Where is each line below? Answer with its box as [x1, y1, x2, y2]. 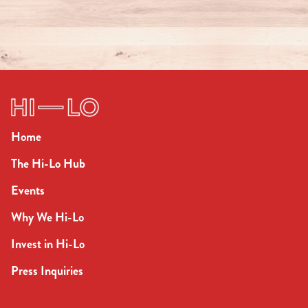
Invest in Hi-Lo [11, 235, 85, 254]
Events [11, 181, 45, 200]
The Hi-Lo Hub [11, 155, 85, 173]
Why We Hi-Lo [11, 208, 84, 227]
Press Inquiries [11, 262, 83, 280]
